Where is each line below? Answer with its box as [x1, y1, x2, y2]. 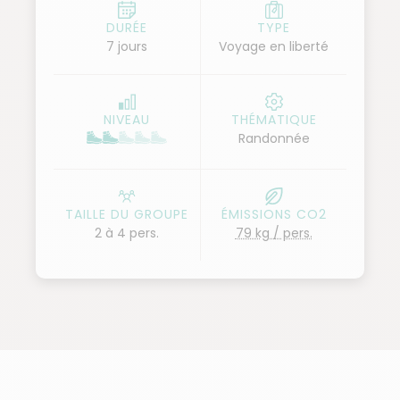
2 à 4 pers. [95, 224, 159, 242]
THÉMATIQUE [230, 111, 317, 129]
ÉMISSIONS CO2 [221, 205, 327, 223]
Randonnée [237, 129, 310, 147]
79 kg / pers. [235, 224, 312, 242]
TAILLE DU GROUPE [65, 205, 188, 223]
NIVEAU [104, 111, 150, 129]
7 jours [106, 37, 147, 55]
